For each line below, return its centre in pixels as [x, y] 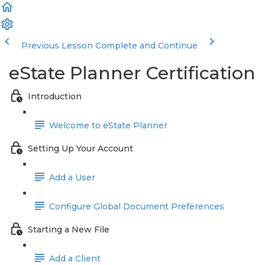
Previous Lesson [57, 46]
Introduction [55, 97]
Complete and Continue [146, 46]
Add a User [72, 178]
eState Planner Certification [132, 73]
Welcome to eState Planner [108, 126]
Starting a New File [69, 230]
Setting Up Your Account [80, 149]
